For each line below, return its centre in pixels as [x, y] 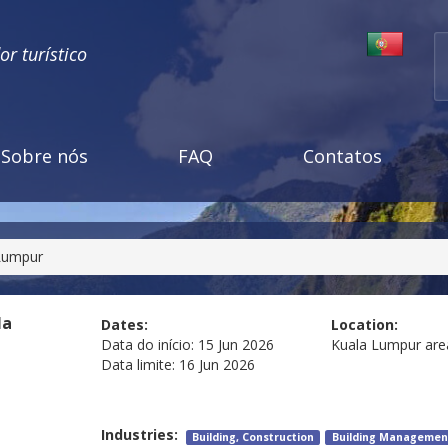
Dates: [124, 325]
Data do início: [147, 345]
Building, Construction [253, 437]
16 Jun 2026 [216, 365]
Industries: [143, 435]
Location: [365, 325]
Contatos [342, 156]
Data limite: [137, 365]
